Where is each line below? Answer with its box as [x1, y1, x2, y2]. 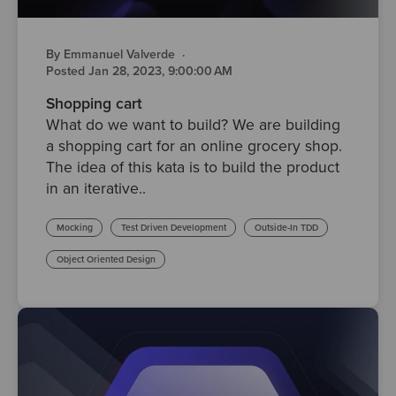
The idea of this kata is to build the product [46, 158, 339, 178]
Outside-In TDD [254, 221, 318, 233]
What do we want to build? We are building [46, 116, 340, 135]
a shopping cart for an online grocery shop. [46, 137, 342, 156]
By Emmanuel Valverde [46, 47, 175, 63]
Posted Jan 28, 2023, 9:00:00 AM [46, 64, 232, 80]
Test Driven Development [120, 221, 226, 233]
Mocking [56, 221, 93, 233]
